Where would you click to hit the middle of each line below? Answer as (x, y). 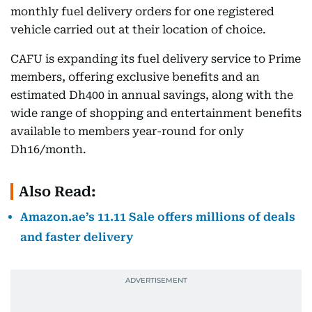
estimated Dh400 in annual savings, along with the (152, 95)
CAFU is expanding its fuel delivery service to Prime (156, 59)
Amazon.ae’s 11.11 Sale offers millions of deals (158, 217)
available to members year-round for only (127, 131)
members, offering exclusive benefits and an (135, 77)
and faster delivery (77, 237)
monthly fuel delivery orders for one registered (142, 11)
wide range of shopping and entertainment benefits (156, 113)
